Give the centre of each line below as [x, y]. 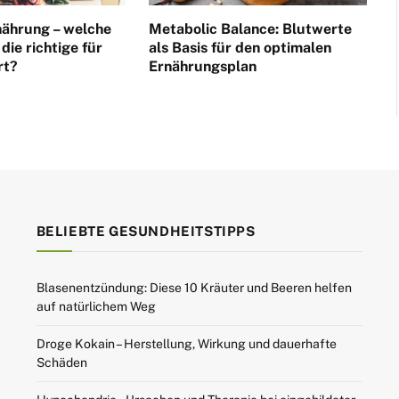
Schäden [61, 362]
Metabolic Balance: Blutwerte [250, 28]
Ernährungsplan [202, 66]
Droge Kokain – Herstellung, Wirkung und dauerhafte [186, 343]
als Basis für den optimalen [240, 47]
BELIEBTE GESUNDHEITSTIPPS [146, 231]
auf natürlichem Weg [96, 306]
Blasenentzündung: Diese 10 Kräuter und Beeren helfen [194, 287]
